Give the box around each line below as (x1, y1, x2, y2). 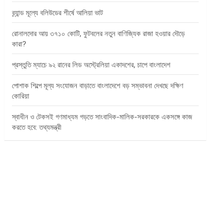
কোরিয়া (12, 91, 30, 101)
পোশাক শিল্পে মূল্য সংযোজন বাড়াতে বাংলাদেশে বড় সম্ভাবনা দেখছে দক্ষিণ (12, 81, 184, 90)
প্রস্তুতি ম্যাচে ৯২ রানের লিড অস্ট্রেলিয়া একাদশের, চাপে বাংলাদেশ (12, 60, 171, 69)
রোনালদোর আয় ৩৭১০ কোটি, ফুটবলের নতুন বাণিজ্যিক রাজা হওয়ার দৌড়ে (12, 29, 185, 38)
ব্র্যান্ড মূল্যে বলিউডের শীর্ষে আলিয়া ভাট (12, 8, 104, 17)
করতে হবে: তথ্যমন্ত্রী (12, 122, 62, 132)
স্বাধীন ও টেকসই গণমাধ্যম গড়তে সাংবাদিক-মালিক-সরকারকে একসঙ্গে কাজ (12, 112, 193, 121)
